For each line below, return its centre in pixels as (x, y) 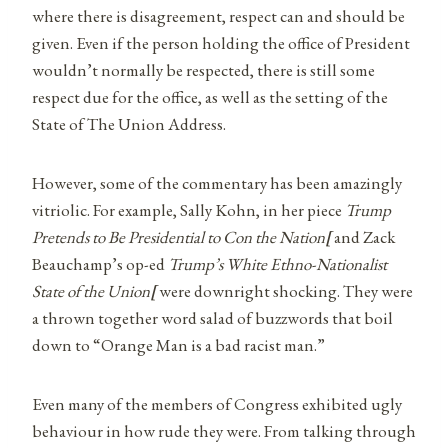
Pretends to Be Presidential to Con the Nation (178, 236)
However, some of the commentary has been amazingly (217, 182)
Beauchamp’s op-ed (100, 263)
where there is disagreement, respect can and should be (218, 15)
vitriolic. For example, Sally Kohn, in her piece (188, 209)
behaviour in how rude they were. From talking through (224, 430)
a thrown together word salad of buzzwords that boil (212, 317)
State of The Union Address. (129, 123)
